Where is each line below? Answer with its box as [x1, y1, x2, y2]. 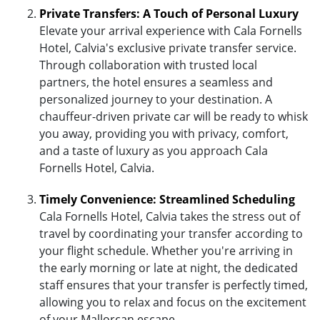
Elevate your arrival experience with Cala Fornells [39, 22, 302, 39]
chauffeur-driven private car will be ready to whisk [39, 108, 308, 124]
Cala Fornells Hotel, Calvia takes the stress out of [39, 208, 300, 224]
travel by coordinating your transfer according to [39, 225, 303, 241]
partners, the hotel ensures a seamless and [39, 74, 273, 90]
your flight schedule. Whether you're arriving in [39, 242, 293, 259]
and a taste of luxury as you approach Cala [39, 142, 268, 159]
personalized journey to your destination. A [39, 91, 272, 107]
